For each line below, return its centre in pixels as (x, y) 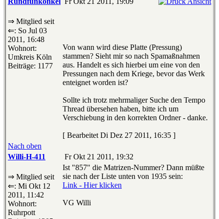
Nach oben (25, 146)
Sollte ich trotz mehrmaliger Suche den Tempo (134, 100)
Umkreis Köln (30, 57)
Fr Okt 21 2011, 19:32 (98, 157)
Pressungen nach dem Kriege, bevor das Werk (134, 74)
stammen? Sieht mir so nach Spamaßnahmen (131, 56)
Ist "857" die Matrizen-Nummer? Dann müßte (133, 168)
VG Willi (77, 203)
